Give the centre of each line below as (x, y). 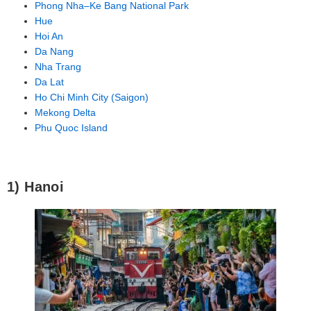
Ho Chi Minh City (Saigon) (92, 97)
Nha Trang (58, 66)
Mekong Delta (65, 112)
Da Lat (49, 82)
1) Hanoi (36, 186)
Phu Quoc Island (71, 127)
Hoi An (49, 36)
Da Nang (54, 51)
